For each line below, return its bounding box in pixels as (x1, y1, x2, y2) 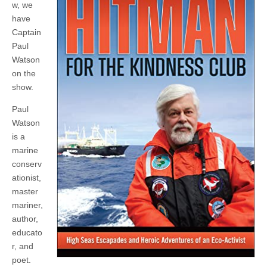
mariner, (12, 200, 43, 210)
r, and (12, 241, 33, 252)
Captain (12, 27, 41, 38)
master (12, 187, 38, 197)
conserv (12, 159, 42, 169)
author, (12, 214, 38, 224)
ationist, (12, 173, 41, 183)
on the (12, 69, 36, 79)
